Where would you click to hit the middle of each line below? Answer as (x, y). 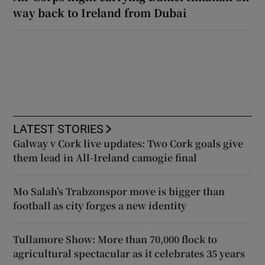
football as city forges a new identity (100, 206)
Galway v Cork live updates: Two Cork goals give (128, 144)
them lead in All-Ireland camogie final (105, 158)
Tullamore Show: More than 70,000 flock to (115, 240)
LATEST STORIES (59, 129)
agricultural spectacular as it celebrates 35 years (129, 254)
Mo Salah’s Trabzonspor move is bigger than (119, 192)
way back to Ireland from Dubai (100, 13)
